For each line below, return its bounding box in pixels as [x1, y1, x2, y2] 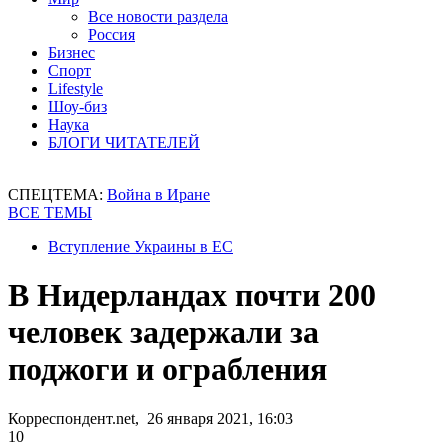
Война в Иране [107, 186, 210, 203]
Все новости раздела [88, 8, 228, 25]
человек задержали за [8, 314, 319, 351]
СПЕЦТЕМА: [8, 186, 107, 203]
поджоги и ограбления [8, 351, 327, 388]
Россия [88, 26, 135, 43]
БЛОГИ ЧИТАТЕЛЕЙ [48, 134, 200, 151]
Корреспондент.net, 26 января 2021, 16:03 [8, 409, 293, 427]
